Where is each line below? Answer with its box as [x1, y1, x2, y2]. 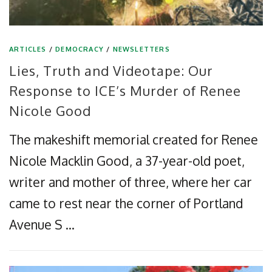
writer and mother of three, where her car [9, 173, 252, 190]
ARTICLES [9, 44, 47, 53]
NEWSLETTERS [112, 44, 170, 53]
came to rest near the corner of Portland [9, 194, 243, 211]
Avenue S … [9, 216, 75, 233]
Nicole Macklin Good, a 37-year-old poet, [9, 152, 245, 169]
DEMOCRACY [55, 44, 104, 53]
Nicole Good [9, 101, 91, 119]
